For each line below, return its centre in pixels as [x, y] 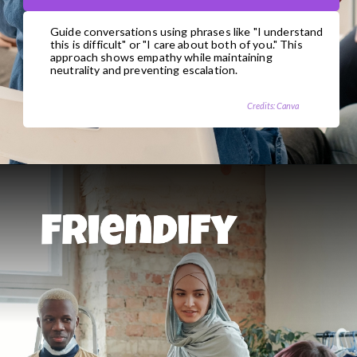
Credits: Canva [273, 105]
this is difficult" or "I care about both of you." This [177, 45]
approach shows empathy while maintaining [161, 57]
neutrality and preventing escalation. [144, 70]
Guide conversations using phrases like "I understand [187, 32]
